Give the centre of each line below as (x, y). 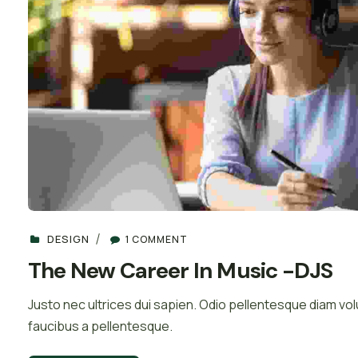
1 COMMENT (157, 239)
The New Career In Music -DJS (180, 270)
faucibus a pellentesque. (100, 326)
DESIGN (68, 239)
